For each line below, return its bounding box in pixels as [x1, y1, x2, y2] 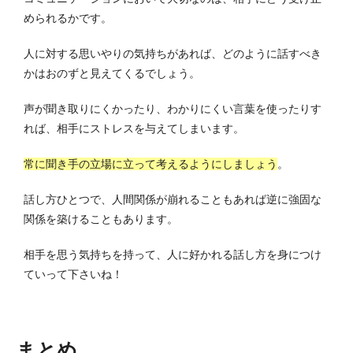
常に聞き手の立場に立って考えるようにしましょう [24, 158, 277, 171]
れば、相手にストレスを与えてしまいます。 [24, 122, 244, 136]
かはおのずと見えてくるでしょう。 [24, 67, 200, 80]
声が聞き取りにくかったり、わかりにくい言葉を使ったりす [24, 102, 321, 116]
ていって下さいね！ [24, 268, 123, 281]
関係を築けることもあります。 [24, 213, 178, 226]
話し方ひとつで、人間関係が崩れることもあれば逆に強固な [24, 193, 321, 206]
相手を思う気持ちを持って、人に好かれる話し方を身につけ [24, 248, 321, 262]
